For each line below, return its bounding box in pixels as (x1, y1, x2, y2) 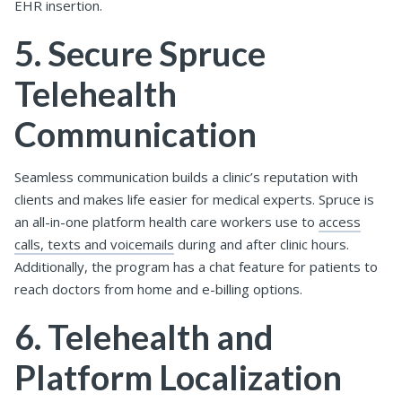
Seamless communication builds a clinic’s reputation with (14, 167, 358, 186)
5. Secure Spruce (14, 32, 266, 74)
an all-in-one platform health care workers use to (14, 212, 319, 231)
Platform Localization (14, 355, 342, 398)
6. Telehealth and (14, 315, 274, 357)
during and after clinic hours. (174, 234, 349, 253)
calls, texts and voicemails (14, 234, 174, 253)
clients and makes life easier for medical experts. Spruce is (14, 189, 374, 208)
